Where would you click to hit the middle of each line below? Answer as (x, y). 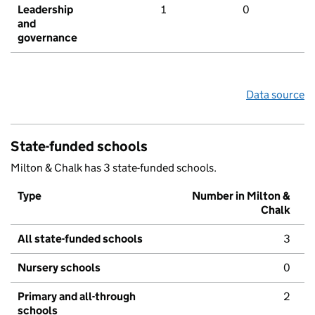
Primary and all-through (77, 297)
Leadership (45, 10)
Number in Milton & (241, 196)
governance (47, 38)
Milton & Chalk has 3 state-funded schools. (114, 168)
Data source (275, 95)
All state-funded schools (80, 239)
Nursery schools (59, 268)
